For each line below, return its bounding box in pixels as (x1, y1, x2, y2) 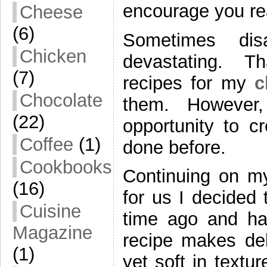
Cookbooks (20, 157, 112, 178)
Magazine (13, 222, 92, 243)
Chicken (20, 46, 86, 67)
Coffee (20, 134, 73, 155)
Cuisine (20, 201, 81, 222)
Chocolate (20, 90, 103, 111)
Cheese (20, 2, 83, 23)
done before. (123, 136, 253, 158)
